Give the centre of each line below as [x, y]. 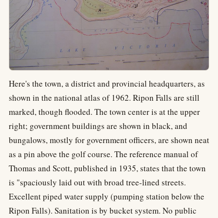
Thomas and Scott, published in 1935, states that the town [107, 168]
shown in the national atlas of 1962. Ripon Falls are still [104, 97]
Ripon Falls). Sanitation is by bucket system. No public [103, 210]
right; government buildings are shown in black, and [98, 126]
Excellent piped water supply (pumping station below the [107, 196]
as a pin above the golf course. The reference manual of [103, 154]
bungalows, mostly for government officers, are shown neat [109, 140]
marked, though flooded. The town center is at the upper [104, 111]
